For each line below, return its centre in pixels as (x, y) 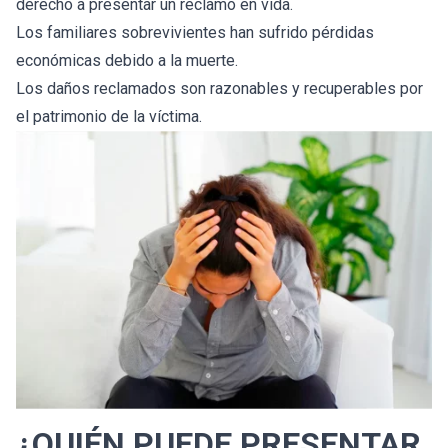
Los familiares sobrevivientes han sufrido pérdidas (195, 32)
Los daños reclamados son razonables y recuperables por (219, 88)
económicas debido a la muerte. (127, 60)
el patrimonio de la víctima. (109, 116)
